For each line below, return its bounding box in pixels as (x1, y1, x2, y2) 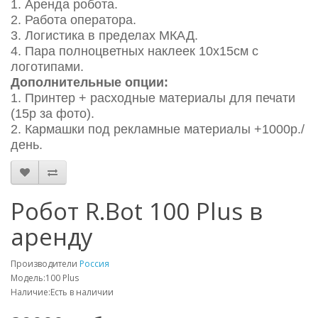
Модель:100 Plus (11, 272, 79, 284)
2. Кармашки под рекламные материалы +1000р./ (11, 122, 305, 136)
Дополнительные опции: (11, 75, 168, 89)
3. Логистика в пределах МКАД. (11, 28, 198, 43)
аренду (11, 221, 93, 253)
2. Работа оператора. (11, 13, 136, 27)
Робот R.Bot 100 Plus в (11, 195, 263, 227)
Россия (79, 258, 109, 270)
